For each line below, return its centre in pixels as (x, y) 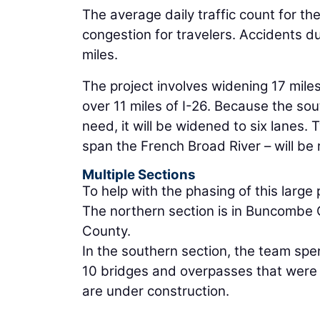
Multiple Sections (139, 174)
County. (106, 231)
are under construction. (156, 291)
